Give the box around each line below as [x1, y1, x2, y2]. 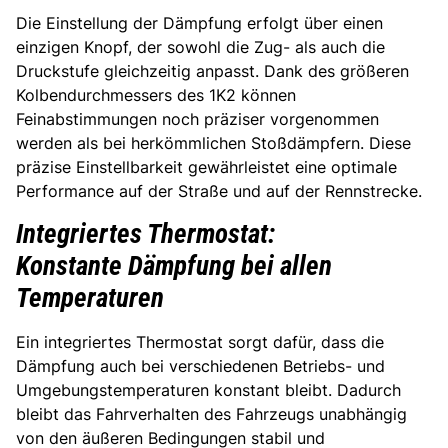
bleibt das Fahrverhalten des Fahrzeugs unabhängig [16, 403, 407, 424]
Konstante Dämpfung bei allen [16, 249, 332, 282]
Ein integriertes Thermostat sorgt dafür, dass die [16, 331, 384, 352]
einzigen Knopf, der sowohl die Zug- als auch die [16, 37, 385, 58]
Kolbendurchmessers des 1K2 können [16, 85, 296, 106]
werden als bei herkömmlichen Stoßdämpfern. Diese [16, 133, 411, 154]
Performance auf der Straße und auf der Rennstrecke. [16, 181, 422, 202]
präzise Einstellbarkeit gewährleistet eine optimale [16, 157, 397, 178]
